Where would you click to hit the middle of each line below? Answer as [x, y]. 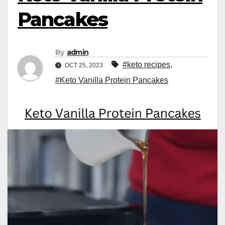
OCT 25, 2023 [84, 66]
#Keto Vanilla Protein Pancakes [112, 80]
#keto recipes [146, 65]
